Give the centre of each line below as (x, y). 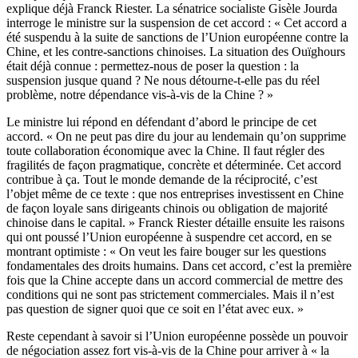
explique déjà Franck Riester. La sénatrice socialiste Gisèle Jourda (172, 9)
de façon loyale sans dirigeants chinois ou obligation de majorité (167, 209)
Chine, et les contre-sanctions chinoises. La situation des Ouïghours (176, 52)
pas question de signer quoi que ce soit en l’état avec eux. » (155, 309)
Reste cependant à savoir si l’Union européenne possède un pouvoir (177, 336)
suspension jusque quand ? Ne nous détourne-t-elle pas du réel (163, 81)
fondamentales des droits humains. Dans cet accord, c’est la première (179, 266)
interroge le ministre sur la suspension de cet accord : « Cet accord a (177, 23)
